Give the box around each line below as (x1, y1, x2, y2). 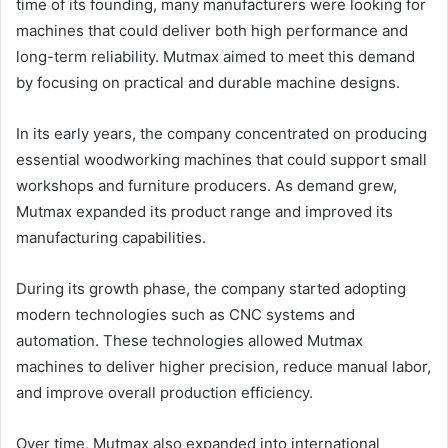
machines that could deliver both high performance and (16, 21, 408, 41)
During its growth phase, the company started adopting (16, 279, 406, 299)
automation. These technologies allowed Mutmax (16, 331, 363, 351)
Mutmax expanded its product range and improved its (16, 202, 393, 222)
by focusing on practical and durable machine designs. (16, 73, 400, 93)
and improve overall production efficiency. (16, 383, 313, 403)
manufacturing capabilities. (16, 228, 206, 248)
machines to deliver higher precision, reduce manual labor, (16, 357, 431, 377)
